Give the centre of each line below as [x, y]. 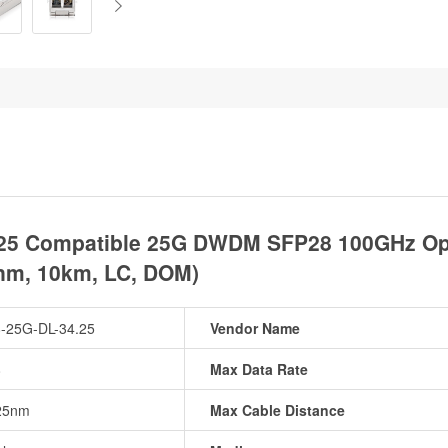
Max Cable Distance [277, 410]
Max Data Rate [259, 369]
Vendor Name [255, 328]
